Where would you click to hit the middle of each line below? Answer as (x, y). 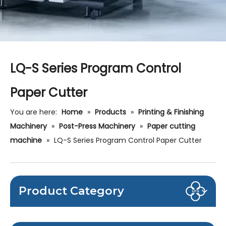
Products (110, 112)
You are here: (34, 112)
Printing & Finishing (171, 112)
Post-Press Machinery (97, 126)
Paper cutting (171, 126)
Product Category (71, 191)
